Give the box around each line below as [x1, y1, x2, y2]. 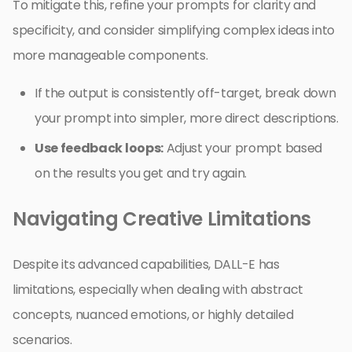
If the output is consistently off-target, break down [35, 83, 336, 102]
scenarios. [13, 330, 72, 349]
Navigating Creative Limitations [13, 205, 312, 232]
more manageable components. [13, 46, 208, 64]
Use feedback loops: [35, 138, 163, 157]
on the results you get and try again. [35, 163, 247, 182]
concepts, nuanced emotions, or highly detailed [13, 305, 294, 324]
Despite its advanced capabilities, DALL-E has [13, 255, 280, 273]
